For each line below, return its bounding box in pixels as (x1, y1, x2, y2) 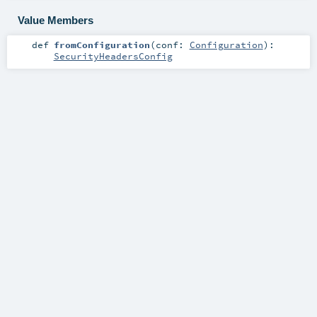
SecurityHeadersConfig (53, 50, 173, 62)
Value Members (17, 13, 93, 26)
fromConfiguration (53, 39, 150, 51)
